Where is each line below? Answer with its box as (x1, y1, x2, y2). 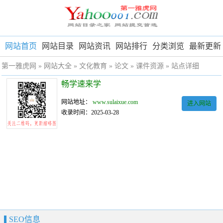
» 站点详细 (164, 62, 199, 70)
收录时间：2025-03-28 (61, 109, 119, 116)
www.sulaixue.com (93, 99, 138, 106)
